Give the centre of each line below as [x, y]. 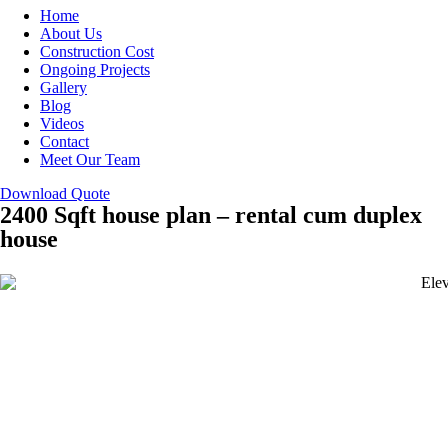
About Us [71, 34]
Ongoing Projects [95, 70]
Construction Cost [97, 52]
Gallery [63, 88]
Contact [64, 142]
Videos [62, 124]
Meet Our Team [90, 160]
